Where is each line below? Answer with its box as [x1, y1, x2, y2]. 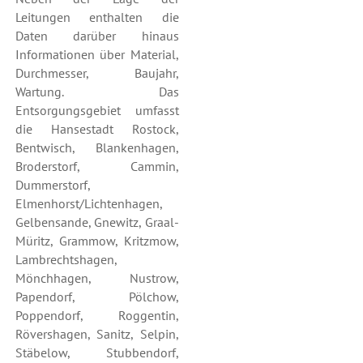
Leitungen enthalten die [15, 9, 179, 26]
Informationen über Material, [15, 46, 179, 63]
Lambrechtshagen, [15, 251, 117, 268]
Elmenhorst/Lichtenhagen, [15, 195, 163, 212]
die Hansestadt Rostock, [15, 121, 179, 138]
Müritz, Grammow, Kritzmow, [15, 233, 179, 250]
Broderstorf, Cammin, [15, 158, 179, 175]
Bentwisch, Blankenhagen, [15, 139, 179, 156]
